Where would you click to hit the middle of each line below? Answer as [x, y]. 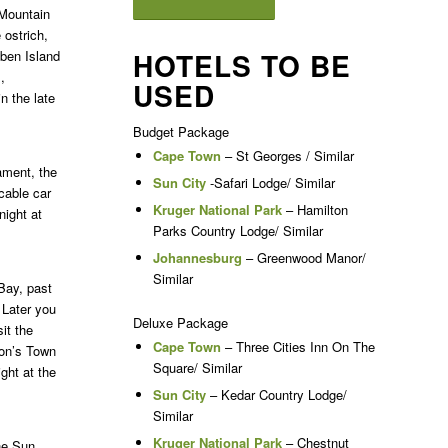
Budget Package [180, 131]
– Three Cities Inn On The [297, 346]
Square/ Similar [197, 367]
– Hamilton [314, 209]
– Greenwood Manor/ [303, 257]
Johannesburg [197, 257]
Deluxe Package [180, 322]
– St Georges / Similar [287, 155]
